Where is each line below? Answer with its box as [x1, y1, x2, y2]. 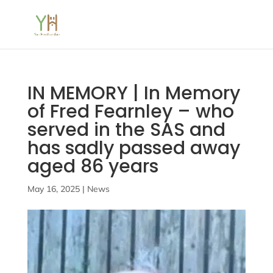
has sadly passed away [27, 135, 240, 161]
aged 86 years [27, 154, 158, 179]
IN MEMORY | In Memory [27, 80, 240, 106]
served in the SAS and [27, 117, 225, 143]
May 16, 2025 [27, 183, 80, 194]
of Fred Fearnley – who [27, 99, 234, 124]
